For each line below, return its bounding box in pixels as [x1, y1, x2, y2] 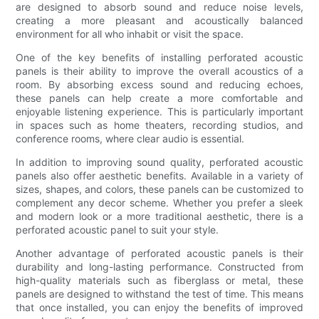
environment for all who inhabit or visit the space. [16, 27, 244, 40]
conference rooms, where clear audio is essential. [16, 132, 245, 145]
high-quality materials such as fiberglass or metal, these [16, 273, 303, 286]
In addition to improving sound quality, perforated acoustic [16, 155, 303, 168]
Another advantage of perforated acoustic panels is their [16, 246, 303, 259]
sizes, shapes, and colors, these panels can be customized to [16, 182, 303, 195]
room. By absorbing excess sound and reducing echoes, [16, 78, 303, 90]
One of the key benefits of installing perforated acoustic [16, 51, 303, 63]
